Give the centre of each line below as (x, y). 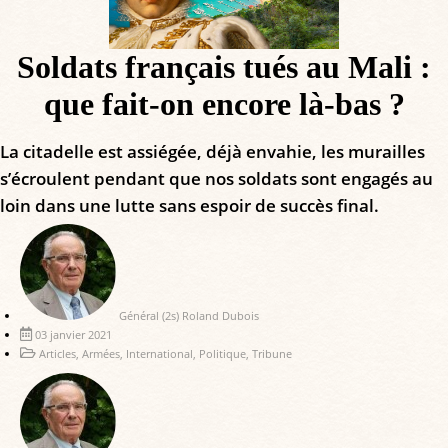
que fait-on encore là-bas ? (224, 104)
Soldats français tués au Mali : (224, 67)
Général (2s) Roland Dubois (189, 316)
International (159, 354)
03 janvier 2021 (73, 335)
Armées (101, 354)
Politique (222, 354)
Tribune (272, 354)
